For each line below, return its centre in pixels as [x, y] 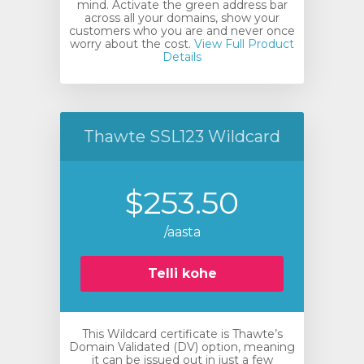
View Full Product [243, 44]
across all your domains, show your [182, 18]
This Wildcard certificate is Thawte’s [182, 334]
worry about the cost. [130, 44]
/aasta [182, 232]
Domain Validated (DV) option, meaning [182, 347]
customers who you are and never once [182, 31]
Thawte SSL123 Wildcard [182, 136]
